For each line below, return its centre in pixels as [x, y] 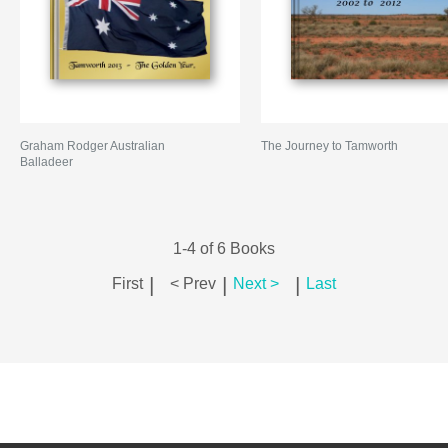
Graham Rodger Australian [92, 146]
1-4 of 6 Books [224, 248]
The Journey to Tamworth [330, 146]
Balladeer [46, 162]
